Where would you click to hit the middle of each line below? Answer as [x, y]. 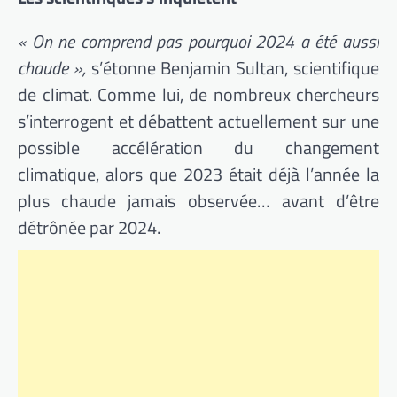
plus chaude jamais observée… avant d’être [198, 200]
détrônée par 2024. [89, 227]
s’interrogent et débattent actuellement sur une [198, 121]
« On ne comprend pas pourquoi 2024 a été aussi [198, 41]
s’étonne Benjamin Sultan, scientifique [235, 67]
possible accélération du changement [198, 147]
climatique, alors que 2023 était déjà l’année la [198, 174]
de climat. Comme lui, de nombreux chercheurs [198, 94]
